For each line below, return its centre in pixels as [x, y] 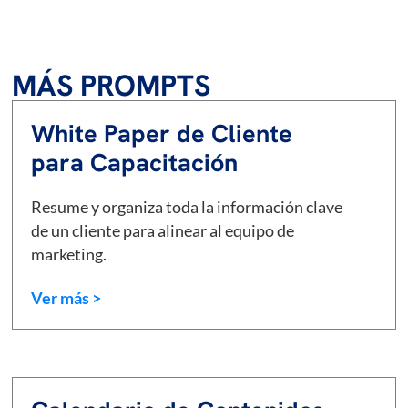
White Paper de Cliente [162, 133]
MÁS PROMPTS [112, 85]
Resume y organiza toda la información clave [187, 207]
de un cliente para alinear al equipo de [163, 230]
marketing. [69, 254]
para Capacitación [135, 162]
